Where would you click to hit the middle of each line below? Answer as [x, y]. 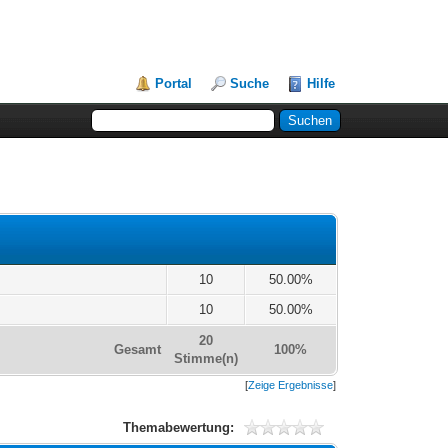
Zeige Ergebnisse [291, 384]
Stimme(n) [206, 358]
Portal [174, 83]
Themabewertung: [178, 427]
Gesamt [138, 349]
